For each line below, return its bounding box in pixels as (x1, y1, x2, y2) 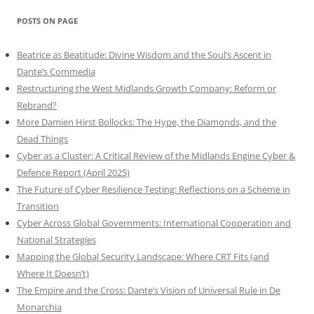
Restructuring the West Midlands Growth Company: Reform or (17, 82, 276, 95)
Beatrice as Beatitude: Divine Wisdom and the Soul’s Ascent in (17, 48, 271, 62)
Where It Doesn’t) (17, 267, 89, 280)
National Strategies (17, 233, 96, 247)
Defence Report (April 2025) (17, 166, 130, 179)
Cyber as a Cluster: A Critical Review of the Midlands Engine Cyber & (17, 149, 295, 163)
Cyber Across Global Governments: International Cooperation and (17, 217, 291, 230)
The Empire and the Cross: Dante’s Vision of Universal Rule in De (17, 284, 280, 297)
